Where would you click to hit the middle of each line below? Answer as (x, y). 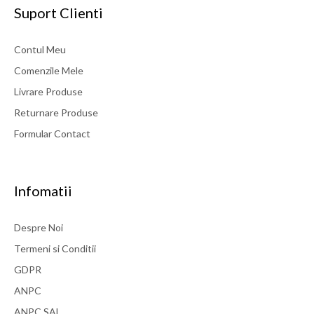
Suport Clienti (59, 13)
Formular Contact (52, 134)
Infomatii (43, 191)
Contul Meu (40, 50)
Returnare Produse (56, 113)
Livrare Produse (48, 92)
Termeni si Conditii (55, 249)
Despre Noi (39, 228)
